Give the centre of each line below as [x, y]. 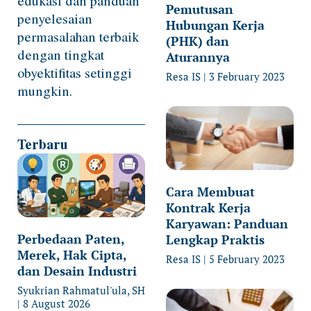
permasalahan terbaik [78, 36]
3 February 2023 [245, 76]
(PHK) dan [197, 41]
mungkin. [45, 90]
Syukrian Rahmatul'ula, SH [81, 290]
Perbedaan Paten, [71, 238]
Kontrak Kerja [208, 207]
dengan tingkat [61, 54]
